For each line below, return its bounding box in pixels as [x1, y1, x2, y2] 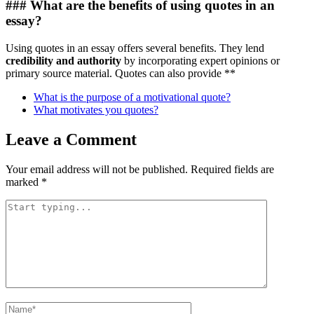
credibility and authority [6, 54, 121, 67]
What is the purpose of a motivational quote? [34, 90, 231, 103]
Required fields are [191, 163, 274, 175]
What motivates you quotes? [34, 103, 158, 116]
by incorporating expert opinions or [121, 54, 280, 67]
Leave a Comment [6, 130, 137, 149]
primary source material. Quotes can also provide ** [6, 67, 235, 79]
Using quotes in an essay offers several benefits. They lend [6, 41, 264, 54]
